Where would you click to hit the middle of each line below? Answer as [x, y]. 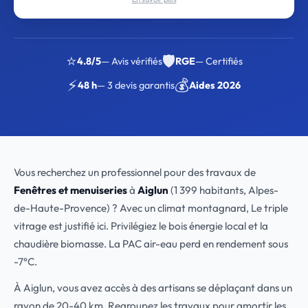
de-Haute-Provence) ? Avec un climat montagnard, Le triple [151, 208]
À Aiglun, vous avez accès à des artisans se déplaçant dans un [153, 288]
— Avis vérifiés [131, 61]
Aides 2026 [215, 85]
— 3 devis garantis [136, 85]
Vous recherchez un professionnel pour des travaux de [135, 172]
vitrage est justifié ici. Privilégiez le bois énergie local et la [141, 226]
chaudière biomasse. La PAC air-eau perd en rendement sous [151, 244]
